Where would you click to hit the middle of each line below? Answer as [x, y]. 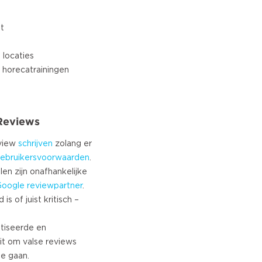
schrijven [35, 144]
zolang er [72, 144]
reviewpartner [55, 186]
